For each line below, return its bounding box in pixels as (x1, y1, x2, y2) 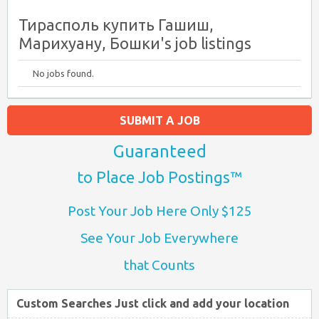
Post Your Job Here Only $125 (67, 203, 252, 219)
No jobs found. (33, 68, 94, 78)
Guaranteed (113, 142, 206, 161)
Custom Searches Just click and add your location (16, 297, 289, 310)
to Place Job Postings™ (77, 168, 242, 186)
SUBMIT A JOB (119, 114, 200, 127)
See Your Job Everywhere (80, 230, 239, 246)
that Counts (124, 257, 195, 273)
